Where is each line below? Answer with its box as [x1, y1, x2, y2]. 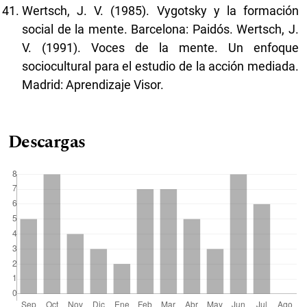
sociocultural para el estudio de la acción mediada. [22, 58, 299, 73]
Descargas [8, 128, 86, 156]
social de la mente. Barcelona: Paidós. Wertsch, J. [22, 21, 299, 36]
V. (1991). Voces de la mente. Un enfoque [22, 40, 299, 55]
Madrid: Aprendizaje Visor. [22, 77, 164, 92]
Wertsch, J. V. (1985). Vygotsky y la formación [22, 3, 299, 18]
